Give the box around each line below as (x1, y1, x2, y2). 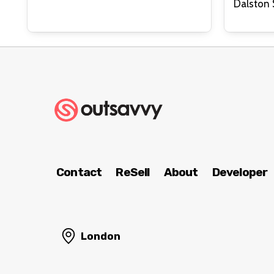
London (81, 230, 120, 243)
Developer (212, 165, 268, 180)
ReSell (116, 165, 150, 180)
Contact (56, 165, 102, 180)
